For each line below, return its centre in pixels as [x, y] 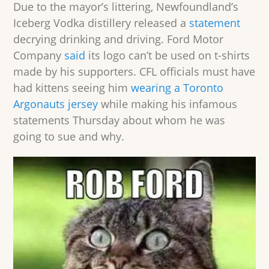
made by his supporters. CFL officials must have [134, 72]
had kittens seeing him [72, 88]
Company [39, 56]
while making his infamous [168, 104]
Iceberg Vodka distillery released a [101, 23]
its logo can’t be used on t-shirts [168, 56]
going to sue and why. [69, 137]
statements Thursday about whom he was [119, 120]
